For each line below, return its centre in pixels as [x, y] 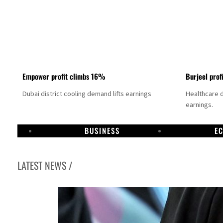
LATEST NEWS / [45, 165]
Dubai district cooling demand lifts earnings [87, 94]
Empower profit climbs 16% [64, 76]
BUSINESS [102, 130]
